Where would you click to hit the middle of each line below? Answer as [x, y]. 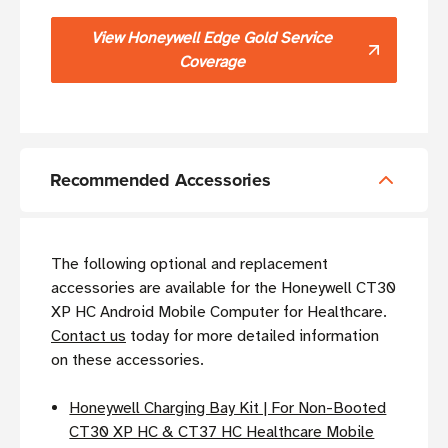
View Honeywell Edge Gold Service [211, 37]
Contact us [88, 335]
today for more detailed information [252, 335]
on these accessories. [127, 359]
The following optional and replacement [189, 263]
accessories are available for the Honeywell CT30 [223, 287]
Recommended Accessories [160, 179]
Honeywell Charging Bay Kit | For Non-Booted [228, 407]
